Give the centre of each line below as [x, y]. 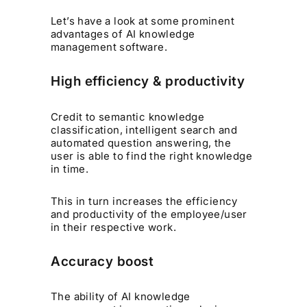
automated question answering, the [141, 143]
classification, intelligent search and [144, 130]
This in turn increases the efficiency [144, 201]
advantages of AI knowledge [123, 34]
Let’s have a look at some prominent [143, 21]
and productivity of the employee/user [149, 214]
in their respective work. [114, 227]
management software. [109, 47]
